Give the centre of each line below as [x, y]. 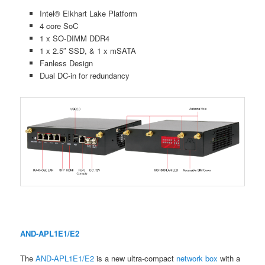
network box [197, 258]
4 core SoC [59, 25]
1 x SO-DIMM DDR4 [74, 38]
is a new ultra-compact [135, 258]
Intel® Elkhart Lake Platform [88, 13]
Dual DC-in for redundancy [84, 75]
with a [229, 258]
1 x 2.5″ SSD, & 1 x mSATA [88, 50]
